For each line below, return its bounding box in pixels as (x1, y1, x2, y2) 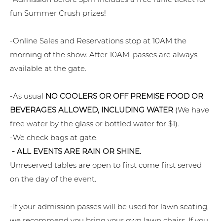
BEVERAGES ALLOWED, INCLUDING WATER (10, 105, 173, 115)
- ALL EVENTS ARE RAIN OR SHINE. (12, 147, 141, 156)
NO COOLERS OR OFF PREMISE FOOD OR (43, 91, 203, 101)
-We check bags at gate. (10, 133, 98, 143)
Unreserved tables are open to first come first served (10, 160, 202, 170)
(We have (173, 105, 209, 115)
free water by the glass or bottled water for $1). (10, 119, 181, 129)
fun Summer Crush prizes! (10, 8, 108, 18)
